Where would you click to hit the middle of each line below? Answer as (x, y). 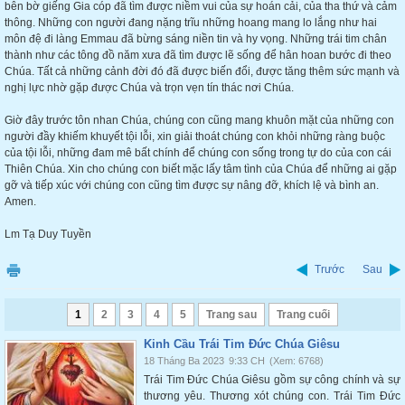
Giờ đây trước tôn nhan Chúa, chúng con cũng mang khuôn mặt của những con (199, 120)
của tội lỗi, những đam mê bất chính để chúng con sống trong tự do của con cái (198, 153)
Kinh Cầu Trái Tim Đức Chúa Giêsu (242, 344)
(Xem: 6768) (297, 361)
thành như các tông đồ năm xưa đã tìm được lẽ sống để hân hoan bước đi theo (198, 55)
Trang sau (231, 315)
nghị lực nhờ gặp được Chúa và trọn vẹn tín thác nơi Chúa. (149, 88)
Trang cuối (303, 315)
